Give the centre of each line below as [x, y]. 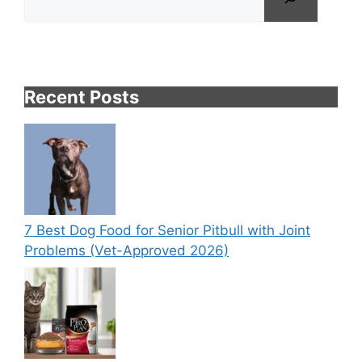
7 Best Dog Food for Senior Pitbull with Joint [167, 230]
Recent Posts [82, 97]
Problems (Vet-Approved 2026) [126, 250]
